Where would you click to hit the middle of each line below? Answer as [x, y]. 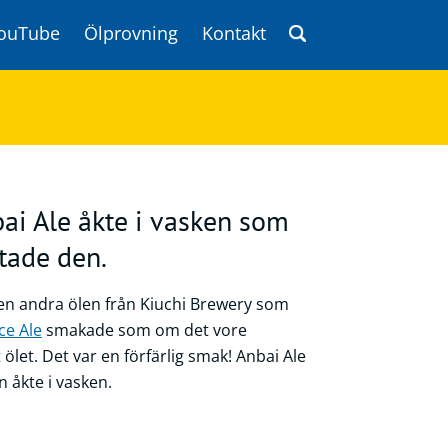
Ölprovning [131, 33]
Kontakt [234, 33]
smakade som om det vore [144, 330]
